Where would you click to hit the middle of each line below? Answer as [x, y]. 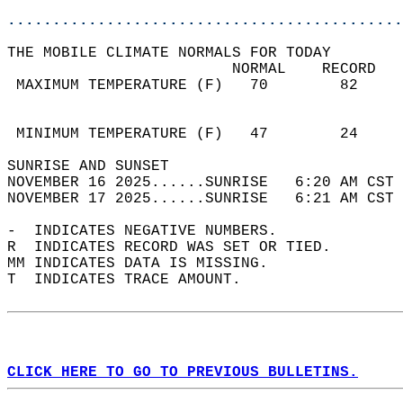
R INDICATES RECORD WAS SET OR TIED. [178, 247]
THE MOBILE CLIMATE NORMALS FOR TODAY [178, 53]
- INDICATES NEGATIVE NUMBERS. [151, 231]
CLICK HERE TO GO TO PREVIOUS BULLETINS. [183, 372]
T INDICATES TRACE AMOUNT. [133, 280]
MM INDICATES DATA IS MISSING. [147, 264]
